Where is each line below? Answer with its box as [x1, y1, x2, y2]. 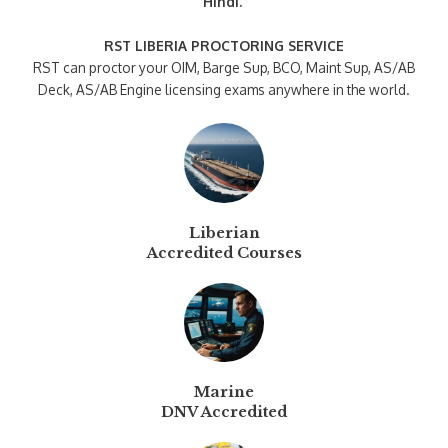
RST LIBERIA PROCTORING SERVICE [104, 36, 344, 54]
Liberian [188, 223, 260, 242]
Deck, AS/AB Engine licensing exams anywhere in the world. [38, 80, 410, 98]
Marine [194, 383, 254, 402]
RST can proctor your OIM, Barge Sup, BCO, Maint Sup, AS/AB [33, 58, 415, 76]
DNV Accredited [161, 403, 287, 422]
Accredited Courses [146, 243, 302, 262]
